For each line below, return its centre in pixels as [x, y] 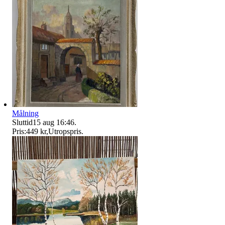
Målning [25, 114]
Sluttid [22, 123]
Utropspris [65, 132]
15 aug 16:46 [53, 123]
